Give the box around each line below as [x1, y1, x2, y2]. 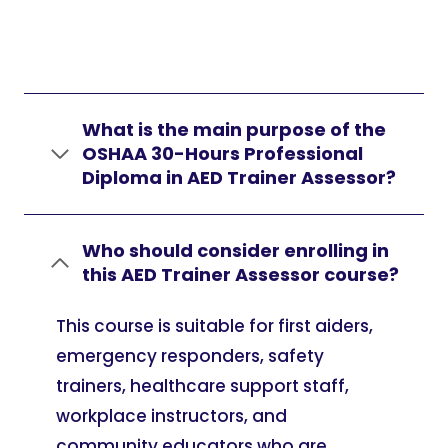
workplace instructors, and [56, 404, 287, 428]
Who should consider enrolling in [82, 238, 389, 263]
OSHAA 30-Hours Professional [82, 141, 363, 166]
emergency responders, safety [56, 344, 324, 368]
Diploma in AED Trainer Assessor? [82, 165, 396, 190]
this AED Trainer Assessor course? [82, 262, 399, 287]
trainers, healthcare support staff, [56, 374, 349, 398]
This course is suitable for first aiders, [56, 314, 373, 338]
